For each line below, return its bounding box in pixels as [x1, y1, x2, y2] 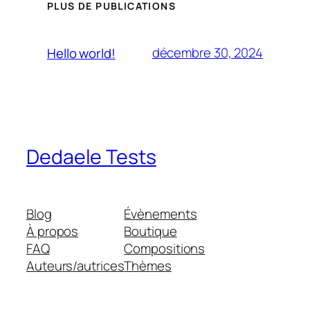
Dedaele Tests [26, 143, 156, 171]
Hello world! [47, 44, 116, 62]
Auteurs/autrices [26, 257, 125, 275]
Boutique [124, 222, 177, 241]
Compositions [124, 239, 206, 258]
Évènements [124, 205, 197, 224]
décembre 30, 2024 [152, 44, 263, 62]
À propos [26, 222, 79, 241]
